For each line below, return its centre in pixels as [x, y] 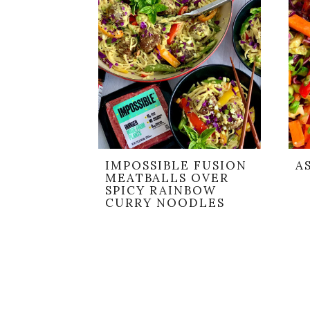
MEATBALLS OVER [167, 178]
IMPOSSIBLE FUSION [176, 166]
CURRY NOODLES [165, 203]
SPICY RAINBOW [161, 191]
